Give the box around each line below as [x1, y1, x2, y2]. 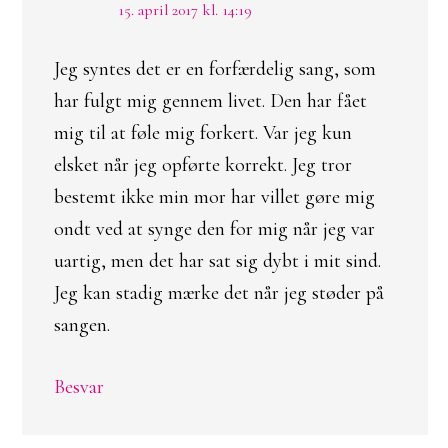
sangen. [54, 313, 110, 337]
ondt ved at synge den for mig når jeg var [54, 217, 375, 241]
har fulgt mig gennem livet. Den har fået [54, 89, 367, 113]
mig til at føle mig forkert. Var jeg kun [54, 121, 352, 145]
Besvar [54, 375, 104, 399]
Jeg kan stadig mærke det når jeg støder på [54, 281, 384, 305]
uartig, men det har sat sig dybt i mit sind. [54, 249, 381, 273]
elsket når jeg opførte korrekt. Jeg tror [54, 153, 352, 177]
